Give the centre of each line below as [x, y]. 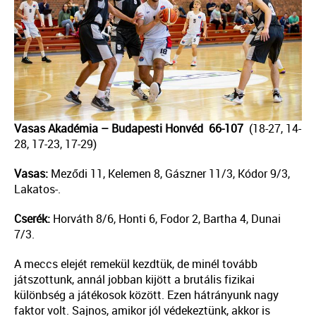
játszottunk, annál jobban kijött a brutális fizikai [134, 280]
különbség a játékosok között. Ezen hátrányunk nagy [146, 295]
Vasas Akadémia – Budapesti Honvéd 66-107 [129, 129]
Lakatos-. [37, 189]
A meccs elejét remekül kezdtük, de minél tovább [136, 264]
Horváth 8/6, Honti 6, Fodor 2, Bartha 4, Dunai [165, 219]
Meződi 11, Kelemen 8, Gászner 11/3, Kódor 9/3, [169, 174]
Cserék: [32, 219]
